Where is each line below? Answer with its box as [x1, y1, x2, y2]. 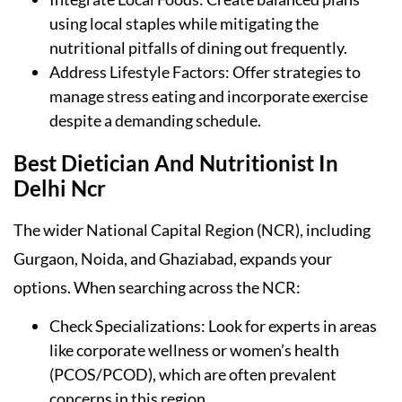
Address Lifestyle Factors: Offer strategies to [49, 61, 361, 82]
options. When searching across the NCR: [13, 276, 301, 297]
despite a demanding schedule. [49, 109, 261, 130]
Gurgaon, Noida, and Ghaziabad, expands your [13, 248, 332, 268]
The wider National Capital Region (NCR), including [13, 219, 371, 240]
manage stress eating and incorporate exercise [49, 85, 368, 106]
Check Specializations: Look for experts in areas [49, 316, 377, 336]
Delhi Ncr [13, 174, 106, 201]
